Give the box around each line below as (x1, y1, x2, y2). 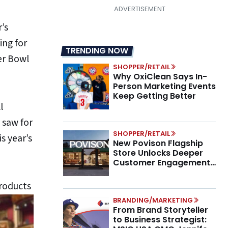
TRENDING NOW (66, 45, 128, 57)
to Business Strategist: (113, 214, 207, 226)
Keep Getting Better (113, 90, 196, 102)
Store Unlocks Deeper (113, 147, 203, 159)
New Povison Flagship (113, 137, 203, 150)
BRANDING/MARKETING (113, 195, 193, 206)
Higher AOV (113, 166, 160, 179)
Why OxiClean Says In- (113, 71, 207, 83)
